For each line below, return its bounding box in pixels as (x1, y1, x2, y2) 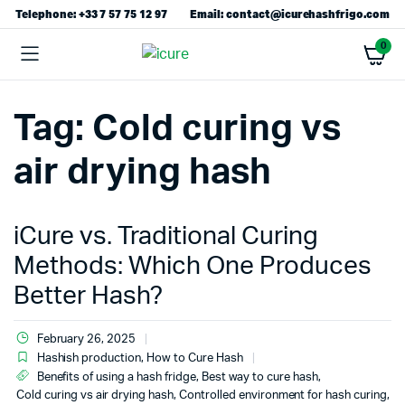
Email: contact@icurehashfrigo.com (190, 6, 391, 22)
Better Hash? (14, 283, 163, 308)
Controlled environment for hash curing (179, 390, 387, 401)
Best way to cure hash (201, 372, 319, 383)
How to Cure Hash (146, 353, 243, 364)
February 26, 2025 (36, 334, 137, 345)
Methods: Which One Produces (14, 253, 372, 278)
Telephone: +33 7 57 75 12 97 (14, 6, 168, 22)
